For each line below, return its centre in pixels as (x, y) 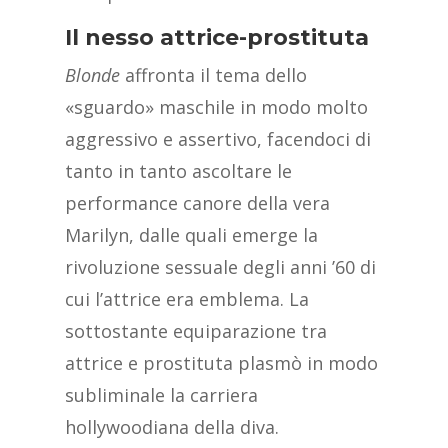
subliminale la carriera (161, 395)
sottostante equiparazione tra (195, 331)
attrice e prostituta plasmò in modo (221, 363)
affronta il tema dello (213, 75)
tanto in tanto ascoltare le (178, 171)
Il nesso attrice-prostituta (216, 38)
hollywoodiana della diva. (174, 427)
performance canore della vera (197, 203)
